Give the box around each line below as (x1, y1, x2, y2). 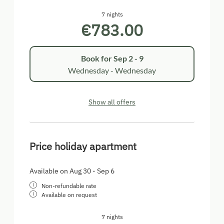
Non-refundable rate (41, 182, 96, 190)
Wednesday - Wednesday (68, 65, 156, 75)
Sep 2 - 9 (113, 53, 143, 63)
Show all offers (88, 97, 135, 107)
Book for (80, 53, 113, 63)
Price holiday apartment (29, 139, 136, 153)
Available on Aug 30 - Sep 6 (29, 166, 114, 176)
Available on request (41, 191, 97, 199)
